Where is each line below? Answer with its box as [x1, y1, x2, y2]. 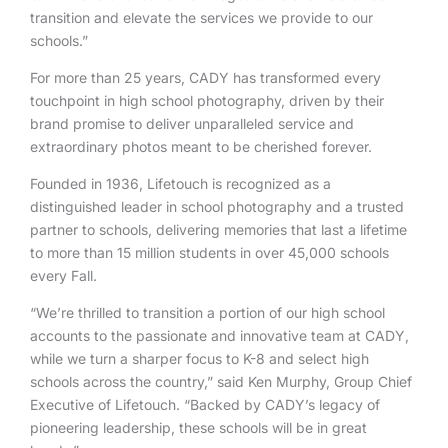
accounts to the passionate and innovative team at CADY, [30, 327, 409, 344]
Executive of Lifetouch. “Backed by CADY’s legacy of [30, 396, 380, 413]
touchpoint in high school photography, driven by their [30, 92, 384, 109]
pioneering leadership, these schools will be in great [30, 419, 367, 436]
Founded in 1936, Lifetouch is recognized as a [30, 175, 331, 192]
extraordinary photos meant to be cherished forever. [30, 138, 376, 155]
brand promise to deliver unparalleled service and [30, 115, 354, 132]
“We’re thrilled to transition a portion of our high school [30, 304, 385, 321]
